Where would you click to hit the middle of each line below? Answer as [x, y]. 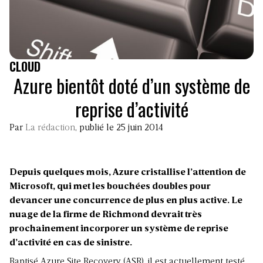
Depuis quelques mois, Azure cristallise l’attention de [128, 173]
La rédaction [50, 128]
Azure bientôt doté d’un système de [131, 86]
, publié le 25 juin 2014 [119, 128]
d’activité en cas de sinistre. [71, 243]
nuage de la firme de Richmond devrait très [106, 215]
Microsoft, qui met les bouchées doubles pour [110, 187]
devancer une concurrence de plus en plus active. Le [126, 201]
